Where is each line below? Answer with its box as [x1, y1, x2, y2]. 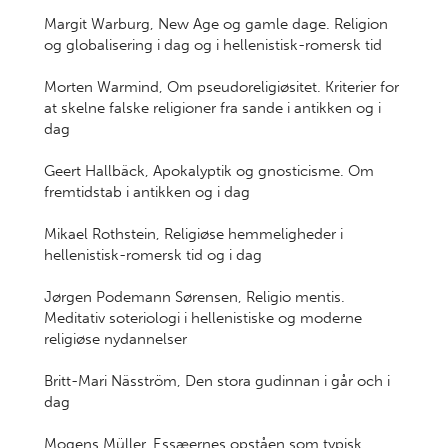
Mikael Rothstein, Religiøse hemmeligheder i [44, 225, 343, 243]
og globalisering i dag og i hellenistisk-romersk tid [44, 36, 382, 54]
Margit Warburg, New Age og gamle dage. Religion [44, 15, 388, 33]
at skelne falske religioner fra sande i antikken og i [44, 99, 381, 117]
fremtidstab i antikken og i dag [44, 183, 250, 201]
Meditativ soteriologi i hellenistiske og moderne [44, 309, 362, 327]
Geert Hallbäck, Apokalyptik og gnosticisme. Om [44, 162, 374, 180]
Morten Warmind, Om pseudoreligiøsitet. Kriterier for [44, 78, 399, 96]
